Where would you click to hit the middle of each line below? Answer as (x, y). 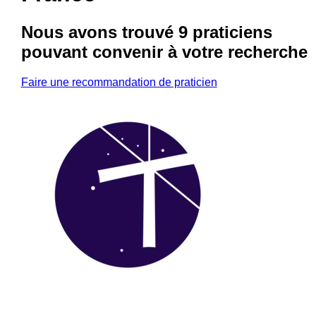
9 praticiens (225, 32)
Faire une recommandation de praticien (119, 82)
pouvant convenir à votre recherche (164, 51)
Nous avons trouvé (99, 32)
